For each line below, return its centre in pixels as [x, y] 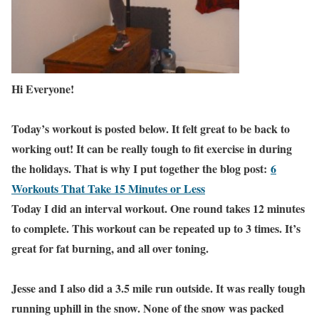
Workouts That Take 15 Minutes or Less [108, 189]
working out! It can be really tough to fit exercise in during [152, 149]
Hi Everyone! [43, 89]
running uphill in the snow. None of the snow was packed [148, 308]
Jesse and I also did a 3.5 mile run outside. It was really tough [158, 288]
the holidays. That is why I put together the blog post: [141, 169]
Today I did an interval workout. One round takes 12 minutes [158, 209]
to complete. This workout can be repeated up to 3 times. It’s [156, 229]
